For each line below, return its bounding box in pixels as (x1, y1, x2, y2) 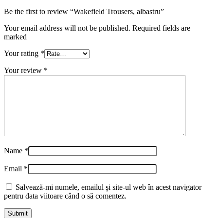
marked (4, 32, 27, 41)
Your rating (4, 49, 40, 57)
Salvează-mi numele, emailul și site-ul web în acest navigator (16, 182, 201, 191)
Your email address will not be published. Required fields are (4, 23, 190, 32)
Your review (4, 66, 44, 74)
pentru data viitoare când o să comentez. (4, 191, 127, 200)
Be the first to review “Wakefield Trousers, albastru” (4, 7, 164, 16)
